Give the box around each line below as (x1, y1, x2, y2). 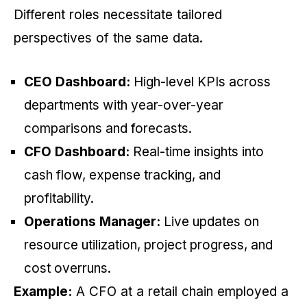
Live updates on (160, 214, 259, 230)
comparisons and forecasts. (24, 121, 192, 137)
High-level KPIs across (130, 74, 271, 90)
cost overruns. (24, 260, 114, 277)
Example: (14, 284, 72, 300)
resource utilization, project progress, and (24, 237, 273, 254)
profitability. (24, 191, 97, 207)
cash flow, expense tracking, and (24, 167, 221, 184)
